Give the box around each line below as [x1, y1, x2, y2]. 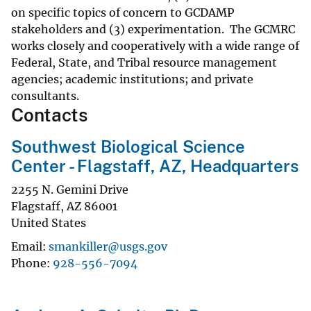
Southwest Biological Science [11, 137, 245, 157]
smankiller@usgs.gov [49, 239, 167, 253]
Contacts [11, 104, 87, 126]
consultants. [11, 89, 79, 103]
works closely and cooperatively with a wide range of [11, 39, 299, 53]
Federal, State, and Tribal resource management [11, 56, 277, 70]
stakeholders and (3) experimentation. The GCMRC [11, 22, 295, 37]
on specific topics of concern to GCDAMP [11, 6, 234, 20]
